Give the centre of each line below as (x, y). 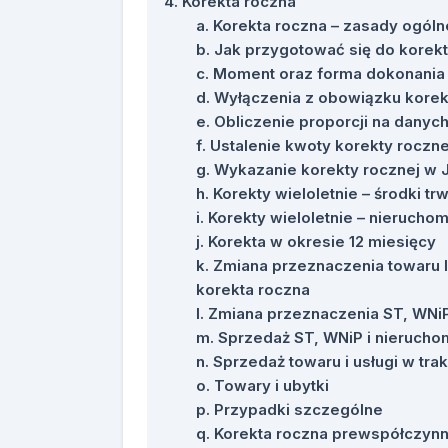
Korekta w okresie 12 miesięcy (322, 241)
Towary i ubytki (271, 385)
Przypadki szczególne (298, 409)
